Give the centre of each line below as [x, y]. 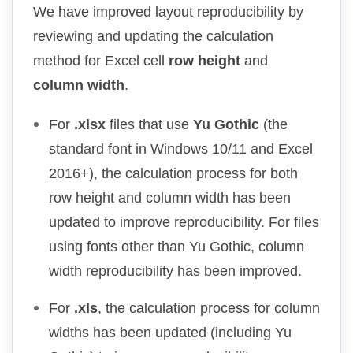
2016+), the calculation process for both [173, 173]
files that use [149, 124]
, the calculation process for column [209, 308]
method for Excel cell [101, 60]
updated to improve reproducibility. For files [184, 222]
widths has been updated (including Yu [170, 332]
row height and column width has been [170, 197]
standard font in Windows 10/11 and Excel [181, 149]
